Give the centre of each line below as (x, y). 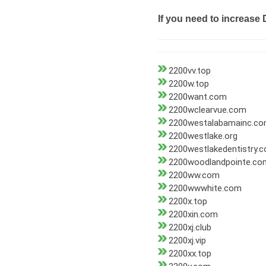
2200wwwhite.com (205, 189)
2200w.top (189, 84)
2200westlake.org (203, 136)
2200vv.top (190, 71)
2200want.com (198, 97)
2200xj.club (190, 228)
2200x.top (188, 202)
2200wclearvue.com (208, 110)
